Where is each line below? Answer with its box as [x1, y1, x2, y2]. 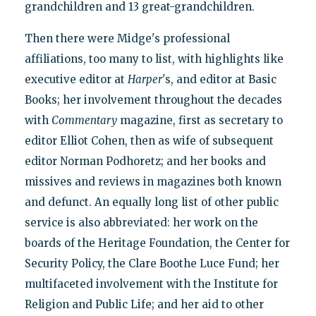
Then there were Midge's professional [24, 31, 230, 45]
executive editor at [24, 72, 128, 86]
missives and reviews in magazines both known [24, 174, 281, 188]
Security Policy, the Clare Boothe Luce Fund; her [24, 256, 279, 270]
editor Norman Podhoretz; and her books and [24, 154, 266, 168]
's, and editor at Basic [162, 72, 276, 86]
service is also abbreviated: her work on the [24, 215, 258, 229]
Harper [127, 72, 162, 86]
